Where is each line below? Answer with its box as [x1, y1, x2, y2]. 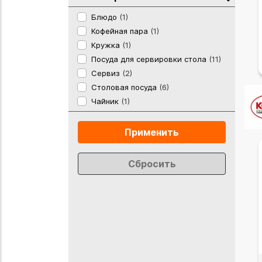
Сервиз [91, 68, 122, 78]
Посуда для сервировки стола [91, 54, 209, 64]
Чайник [91, 96, 121, 106]
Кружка [91, 40, 122, 50]
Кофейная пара [91, 26, 150, 36]
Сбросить [127, 157, 176, 170]
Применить [125, 126, 179, 138]
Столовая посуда [91, 82, 159, 92]
